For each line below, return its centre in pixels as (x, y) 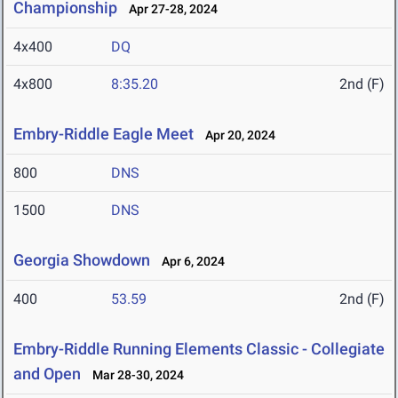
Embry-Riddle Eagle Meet (103, 134)
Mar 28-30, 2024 (134, 375)
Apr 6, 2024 (189, 262)
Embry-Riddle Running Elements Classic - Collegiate (199, 349)
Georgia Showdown (84, 260)
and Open (47, 374)
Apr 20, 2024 (236, 135)
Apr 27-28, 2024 (169, 9)
